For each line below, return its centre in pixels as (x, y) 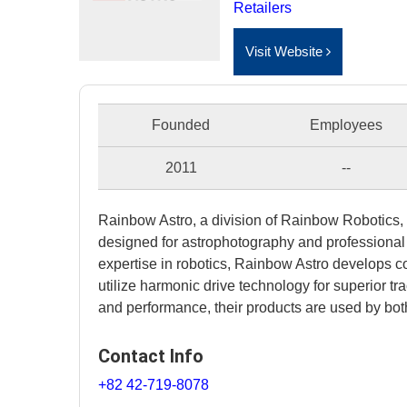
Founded (181, 125)
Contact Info (151, 356)
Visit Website (286, 51)
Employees (346, 125)
